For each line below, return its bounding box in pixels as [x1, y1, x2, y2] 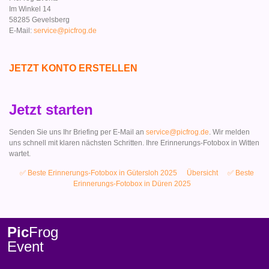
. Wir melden [209, 127, 250, 136]
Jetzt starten [9, 101, 93, 118]
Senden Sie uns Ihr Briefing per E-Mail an [9, 127, 146, 136]
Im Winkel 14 [9, 4, 51, 13]
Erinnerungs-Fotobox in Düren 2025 [73, 180, 191, 189]
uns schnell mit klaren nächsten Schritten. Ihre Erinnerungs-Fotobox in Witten [9, 138, 259, 147]
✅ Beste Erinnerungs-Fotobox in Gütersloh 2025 [20, 169, 177, 178]
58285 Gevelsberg [9, 15, 70, 24]
